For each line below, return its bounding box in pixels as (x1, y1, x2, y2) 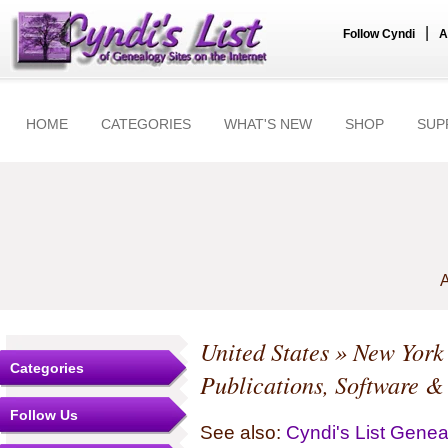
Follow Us (10, 407, 78, 423)
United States (200, 335, 329, 368)
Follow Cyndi (343, 27, 415, 41)
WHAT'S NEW (224, 116, 312, 132)
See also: (200, 421, 286, 443)
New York (353, 335, 444, 368)
